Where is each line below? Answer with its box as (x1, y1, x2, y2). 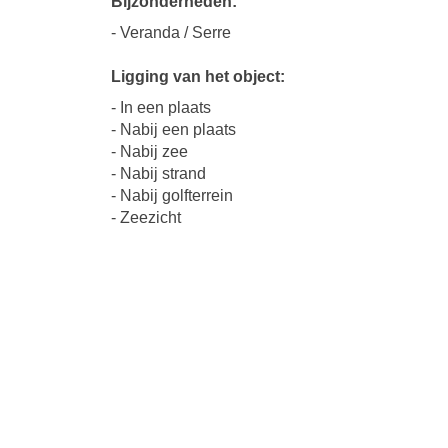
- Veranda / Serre (111, 24, 231, 42)
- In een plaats (111, 99, 211, 117)
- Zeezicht (111, 209, 181, 227)
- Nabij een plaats (111, 121, 236, 139)
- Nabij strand (111, 165, 206, 183)
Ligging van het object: (111, 68, 285, 86)
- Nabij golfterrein (111, 187, 233, 205)
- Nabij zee (111, 143, 188, 161)
